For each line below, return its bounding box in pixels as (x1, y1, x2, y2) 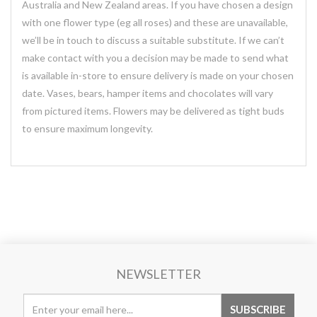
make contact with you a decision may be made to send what (22, 52, 289, 64)
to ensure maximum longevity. (22, 122, 153, 134)
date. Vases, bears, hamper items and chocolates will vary (22, 87, 273, 99)
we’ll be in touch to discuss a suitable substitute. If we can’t (22, 34, 284, 46)
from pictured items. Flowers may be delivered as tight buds (22, 105, 284, 117)
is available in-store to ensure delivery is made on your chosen (22, 69, 294, 81)
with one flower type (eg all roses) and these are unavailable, (22, 16, 288, 28)
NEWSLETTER (116, 266, 201, 282)
